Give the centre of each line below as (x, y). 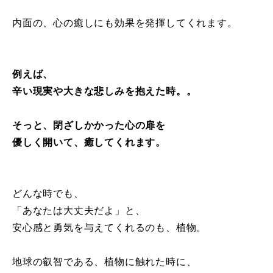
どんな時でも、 (48, 194)
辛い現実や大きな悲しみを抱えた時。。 (105, 91)
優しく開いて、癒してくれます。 (89, 143)
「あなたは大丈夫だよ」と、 (79, 211)
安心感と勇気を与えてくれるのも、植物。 (110, 228)
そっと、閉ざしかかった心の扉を (89, 126)
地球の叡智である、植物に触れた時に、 (105, 262)
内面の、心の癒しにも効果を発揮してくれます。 (125, 23)
